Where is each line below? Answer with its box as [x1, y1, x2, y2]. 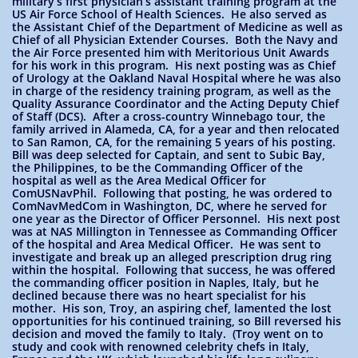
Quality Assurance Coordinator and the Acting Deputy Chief [12, 96, 339, 111]
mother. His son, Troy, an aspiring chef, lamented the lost [12, 300, 332, 316]
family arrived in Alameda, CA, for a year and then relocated [12, 121, 340, 137]
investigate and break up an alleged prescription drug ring [12, 249, 332, 265]
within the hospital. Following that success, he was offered [12, 262, 336, 277]
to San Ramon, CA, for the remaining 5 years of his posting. [12, 134, 339, 149]
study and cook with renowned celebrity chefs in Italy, [12, 339, 309, 354]
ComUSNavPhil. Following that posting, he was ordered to [12, 185, 332, 201]
